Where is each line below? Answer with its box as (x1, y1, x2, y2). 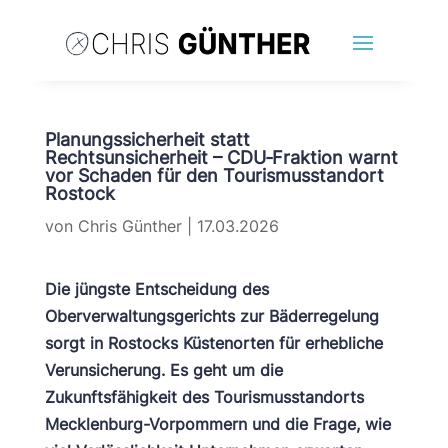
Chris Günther (77, 216, 182, 236)
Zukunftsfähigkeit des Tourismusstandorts (44, 387, 364, 407)
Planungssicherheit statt (44, 129, 250, 150)
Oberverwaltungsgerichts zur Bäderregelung (44, 306, 379, 326)
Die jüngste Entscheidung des (44, 279, 269, 299)
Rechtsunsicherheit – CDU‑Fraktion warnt (44, 147, 398, 168)
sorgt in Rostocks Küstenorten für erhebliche (44, 333, 383, 353)
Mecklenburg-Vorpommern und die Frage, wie (44, 414, 391, 434)
